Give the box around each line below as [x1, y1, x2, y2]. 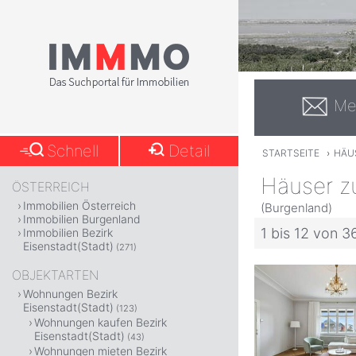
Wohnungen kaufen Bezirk [34, 315, 167, 329]
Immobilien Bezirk [23, 226, 113, 239]
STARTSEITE [261, 147, 319, 160]
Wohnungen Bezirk [23, 287, 118, 300]
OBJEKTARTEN [12, 267, 99, 283]
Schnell [47, 141, 99, 161]
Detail [168, 141, 211, 161]
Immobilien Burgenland [23, 212, 141, 226]
